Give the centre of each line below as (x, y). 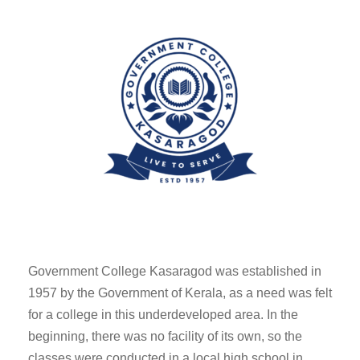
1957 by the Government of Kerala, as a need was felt (180, 292)
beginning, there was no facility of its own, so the (165, 336)
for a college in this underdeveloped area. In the (163, 314)
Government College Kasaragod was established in (175, 271)
